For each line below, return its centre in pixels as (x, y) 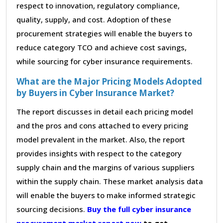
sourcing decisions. (52, 209)
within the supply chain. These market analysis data (110, 181)
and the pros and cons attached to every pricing (102, 125)
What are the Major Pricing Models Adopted (109, 81)
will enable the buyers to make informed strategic (106, 195)
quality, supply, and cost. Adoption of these (94, 19)
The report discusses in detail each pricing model (105, 111)
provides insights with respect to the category (99, 153)
